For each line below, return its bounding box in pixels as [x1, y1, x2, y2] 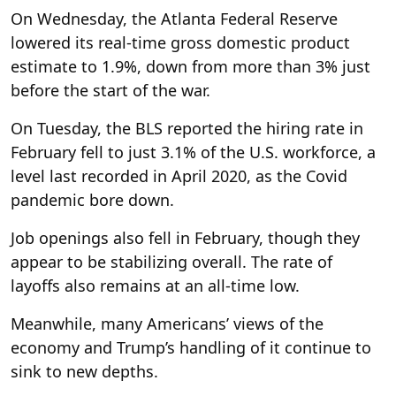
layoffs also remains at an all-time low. [11, 274, 300, 296]
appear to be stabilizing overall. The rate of [11, 250, 332, 272]
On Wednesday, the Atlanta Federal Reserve [11, 7, 338, 29]
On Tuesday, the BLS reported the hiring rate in [11, 117, 363, 139]
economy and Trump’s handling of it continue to [11, 336, 371, 358]
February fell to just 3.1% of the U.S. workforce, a [11, 141, 376, 163]
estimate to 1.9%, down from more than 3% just [11, 55, 370, 77]
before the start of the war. [11, 79, 210, 101]
